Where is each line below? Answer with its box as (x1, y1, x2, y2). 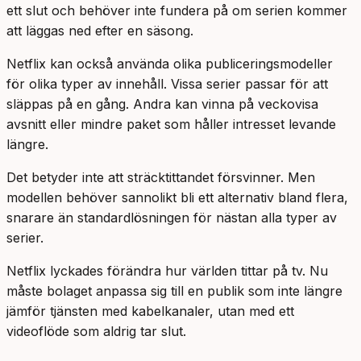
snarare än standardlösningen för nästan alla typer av (6, 210, 337, 226)
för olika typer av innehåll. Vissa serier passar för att (6, 76, 328, 93)
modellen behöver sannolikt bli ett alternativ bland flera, (6, 189, 348, 206)
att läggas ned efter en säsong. (6, 23, 193, 39)
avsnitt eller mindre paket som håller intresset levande (6, 116, 336, 133)
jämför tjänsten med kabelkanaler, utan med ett (6, 303, 294, 320)
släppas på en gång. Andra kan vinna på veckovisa (6, 96, 318, 113)
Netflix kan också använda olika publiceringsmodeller (6, 56, 333, 73)
